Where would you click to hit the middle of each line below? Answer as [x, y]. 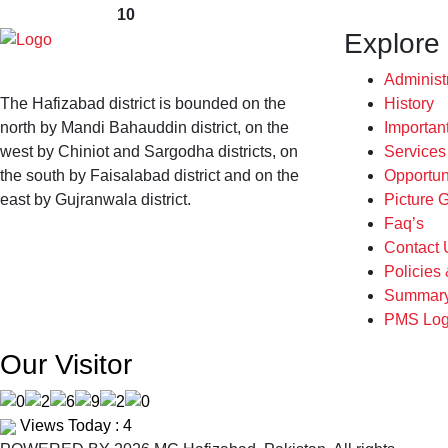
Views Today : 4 [74, 426]
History [408, 104]
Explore [391, 44]
